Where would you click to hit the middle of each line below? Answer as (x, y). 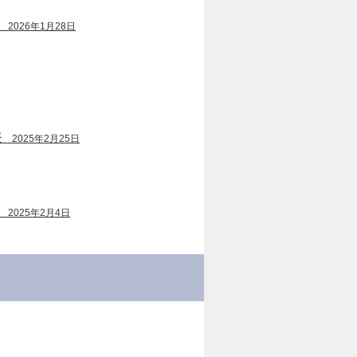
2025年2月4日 (39, 213)
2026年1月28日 (42, 26)
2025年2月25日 (46, 138)
